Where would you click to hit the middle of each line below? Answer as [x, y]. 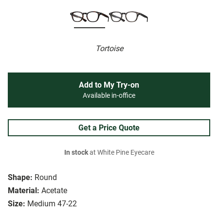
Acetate [54, 191]
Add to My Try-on [109, 85]
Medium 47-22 [52, 204]
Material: [24, 191]
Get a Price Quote [109, 128]
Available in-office [109, 96]
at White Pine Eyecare [121, 153]
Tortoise [109, 49]
